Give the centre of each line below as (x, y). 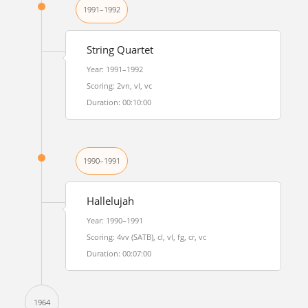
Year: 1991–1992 (114, 69)
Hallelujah (110, 201)
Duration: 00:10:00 (119, 102)
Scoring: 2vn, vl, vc (119, 86)
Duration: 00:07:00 (119, 253)
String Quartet (120, 50)
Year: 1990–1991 (114, 220)
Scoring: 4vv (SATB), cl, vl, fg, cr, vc (146, 237)
